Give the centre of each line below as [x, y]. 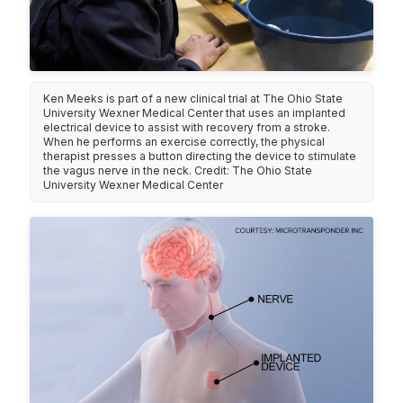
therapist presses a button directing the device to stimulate [200, 157]
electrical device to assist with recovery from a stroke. [187, 128]
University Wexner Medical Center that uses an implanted [195, 113]
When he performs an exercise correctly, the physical [184, 142]
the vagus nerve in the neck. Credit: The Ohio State [178, 171]
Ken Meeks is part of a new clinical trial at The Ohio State [193, 99]
